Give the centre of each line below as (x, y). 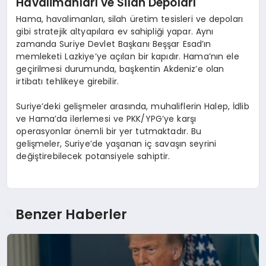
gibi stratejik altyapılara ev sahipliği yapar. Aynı (115, 31)
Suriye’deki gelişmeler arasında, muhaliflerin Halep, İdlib (133, 106)
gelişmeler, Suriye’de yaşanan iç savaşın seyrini (116, 143)
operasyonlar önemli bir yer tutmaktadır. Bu (109, 131)
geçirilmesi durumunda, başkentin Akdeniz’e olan (120, 69)
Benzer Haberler (72, 215)
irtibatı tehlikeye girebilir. (68, 81)
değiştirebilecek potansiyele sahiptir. (93, 156)
